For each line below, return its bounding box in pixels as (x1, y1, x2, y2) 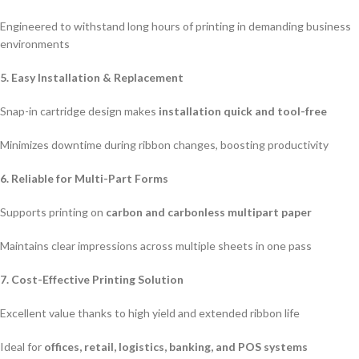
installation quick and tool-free (159, 104, 327, 118)
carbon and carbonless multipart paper (106, 205, 312, 219)
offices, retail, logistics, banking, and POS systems (44, 340, 308, 353)
